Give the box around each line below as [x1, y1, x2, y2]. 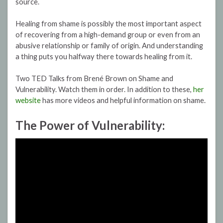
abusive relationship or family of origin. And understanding [15, 41, 203, 50]
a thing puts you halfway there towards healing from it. [15, 52, 192, 61]
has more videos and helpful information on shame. [41, 96, 206, 105]
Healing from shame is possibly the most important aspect [15, 19, 202, 28]
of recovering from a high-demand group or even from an [15, 30, 200, 39]
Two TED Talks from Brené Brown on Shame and [15, 74, 173, 83]
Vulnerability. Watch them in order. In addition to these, [15, 85, 193, 94]
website [15, 96, 41, 105]
